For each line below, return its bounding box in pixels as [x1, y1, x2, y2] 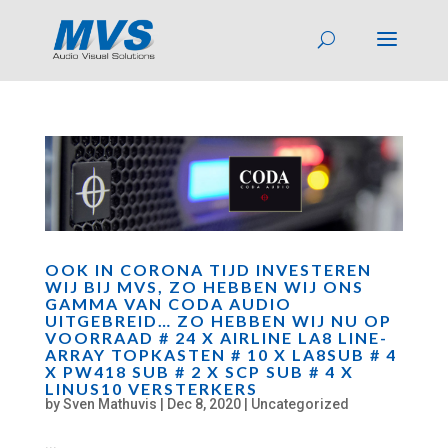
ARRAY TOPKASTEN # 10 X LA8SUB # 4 [44, 344, 397, 364]
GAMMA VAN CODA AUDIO [44, 293, 292, 313]
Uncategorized [250, 395, 349, 412]
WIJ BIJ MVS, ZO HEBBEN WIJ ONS [44, 276, 364, 296]
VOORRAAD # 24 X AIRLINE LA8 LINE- [44, 327, 388, 347]
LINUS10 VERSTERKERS [44, 378, 258, 398]
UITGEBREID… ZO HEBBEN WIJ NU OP [44, 310, 392, 330]
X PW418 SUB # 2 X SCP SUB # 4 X [44, 361, 354, 381]
